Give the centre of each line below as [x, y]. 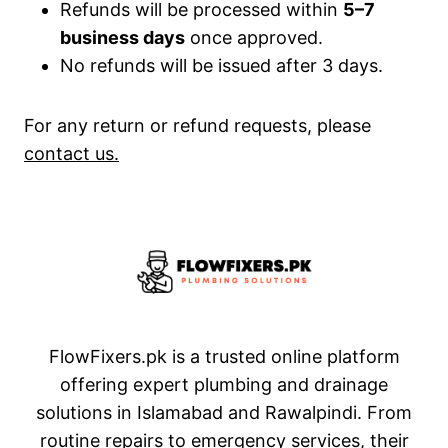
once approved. [254, 37]
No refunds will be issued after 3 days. [221, 65]
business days [122, 37]
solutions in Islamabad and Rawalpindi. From [224, 412]
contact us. [71, 153]
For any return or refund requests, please [197, 125]
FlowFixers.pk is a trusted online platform [224, 356]
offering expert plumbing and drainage [224, 384]
